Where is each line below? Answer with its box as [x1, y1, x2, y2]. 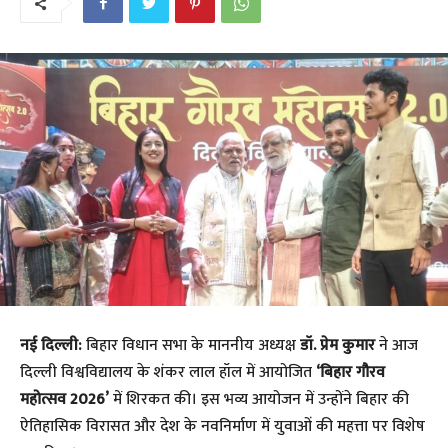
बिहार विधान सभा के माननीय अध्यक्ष [82, 331, 300, 359]
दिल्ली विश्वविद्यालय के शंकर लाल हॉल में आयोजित [20, 358, 316, 386]
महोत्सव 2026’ [20, 385, 109, 413]
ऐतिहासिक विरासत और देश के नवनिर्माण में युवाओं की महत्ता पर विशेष [20, 412, 425, 440]
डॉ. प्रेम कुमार [300, 331, 375, 359]
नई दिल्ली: [20, 331, 82, 359]
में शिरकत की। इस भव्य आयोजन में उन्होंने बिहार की [109, 385, 409, 413]
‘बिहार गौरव [316, 358, 385, 386]
